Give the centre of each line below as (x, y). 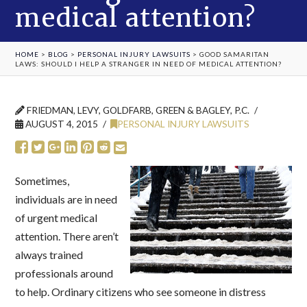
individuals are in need (66, 199)
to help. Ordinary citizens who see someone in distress (141, 292)
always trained (49, 255)
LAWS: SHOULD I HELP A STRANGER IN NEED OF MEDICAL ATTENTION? (149, 63)
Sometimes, (42, 181)
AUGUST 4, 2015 (61, 124)
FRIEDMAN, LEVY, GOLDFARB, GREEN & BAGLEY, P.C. (137, 110)
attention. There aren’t (67, 236)
